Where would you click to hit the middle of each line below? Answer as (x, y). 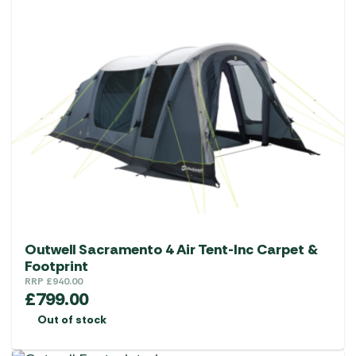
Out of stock (72, 319)
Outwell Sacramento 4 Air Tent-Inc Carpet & (171, 249)
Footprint (56, 266)
